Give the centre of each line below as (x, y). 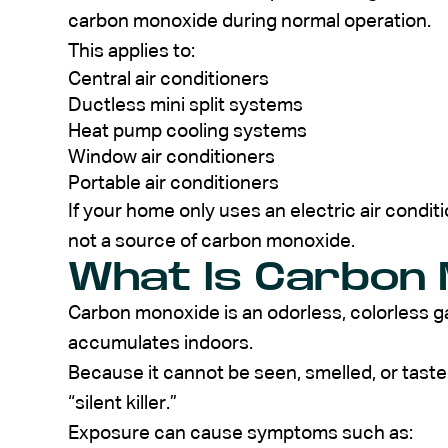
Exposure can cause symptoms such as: (240, 433)
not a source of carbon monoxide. (211, 241)
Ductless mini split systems (185, 105)
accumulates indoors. (160, 343)
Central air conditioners (168, 79)
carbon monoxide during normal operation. (249, 21)
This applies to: (131, 51)
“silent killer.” (122, 403)
